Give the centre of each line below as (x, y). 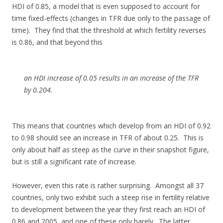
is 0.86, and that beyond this (57, 42)
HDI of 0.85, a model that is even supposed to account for (106, 6)
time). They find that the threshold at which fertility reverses (109, 30)
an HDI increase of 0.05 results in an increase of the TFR (111, 78)
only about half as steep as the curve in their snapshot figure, (111, 150)
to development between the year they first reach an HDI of (109, 210)
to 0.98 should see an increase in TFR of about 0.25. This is (108, 138)
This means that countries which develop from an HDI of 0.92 (111, 126)
